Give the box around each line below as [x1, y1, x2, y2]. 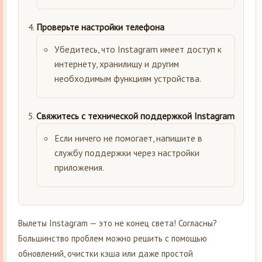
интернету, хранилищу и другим [54, 57, 179, 70]
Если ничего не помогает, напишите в [54, 132, 202, 144]
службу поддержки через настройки [54, 146, 199, 158]
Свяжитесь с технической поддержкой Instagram [36, 109, 235, 122]
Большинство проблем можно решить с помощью [18, 232, 207, 244]
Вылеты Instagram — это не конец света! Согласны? [18, 217, 217, 229]
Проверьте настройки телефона [36, 20, 164, 33]
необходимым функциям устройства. [54, 72, 201, 84]
